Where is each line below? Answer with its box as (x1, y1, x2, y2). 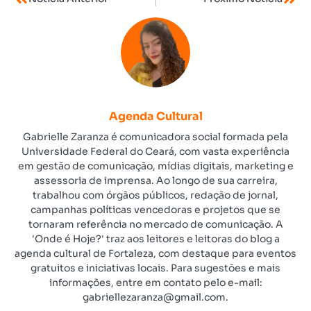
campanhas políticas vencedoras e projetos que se (31, 203, 280, 216)
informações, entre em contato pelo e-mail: (49, 276, 262, 289)
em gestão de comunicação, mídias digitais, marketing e (17, 159, 294, 172)
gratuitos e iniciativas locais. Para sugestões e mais (31, 261, 280, 274)
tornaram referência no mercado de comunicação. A (28, 217, 283, 230)
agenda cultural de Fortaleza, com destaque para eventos (15, 246, 296, 260)
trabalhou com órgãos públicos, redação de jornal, (33, 188, 278, 201)
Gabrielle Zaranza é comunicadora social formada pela (23, 130, 288, 143)
